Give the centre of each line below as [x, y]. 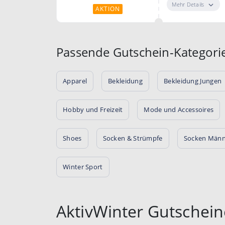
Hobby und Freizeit [93, 109]
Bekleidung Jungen [193, 81]
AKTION [108, 9]
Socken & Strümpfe [133, 138]
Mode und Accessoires [179, 109]
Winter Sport [83, 166]
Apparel [75, 81]
